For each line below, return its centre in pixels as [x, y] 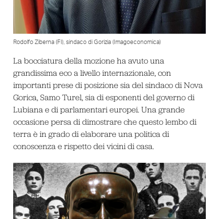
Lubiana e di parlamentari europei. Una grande [99, 110]
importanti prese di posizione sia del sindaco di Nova [108, 85]
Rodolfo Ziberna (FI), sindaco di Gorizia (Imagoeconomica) [87, 42]
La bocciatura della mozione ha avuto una [88, 61]
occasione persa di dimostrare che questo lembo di [105, 122]
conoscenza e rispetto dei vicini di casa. [83, 146]
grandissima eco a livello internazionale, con [92, 73]
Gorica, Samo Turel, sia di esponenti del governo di [104, 98]
